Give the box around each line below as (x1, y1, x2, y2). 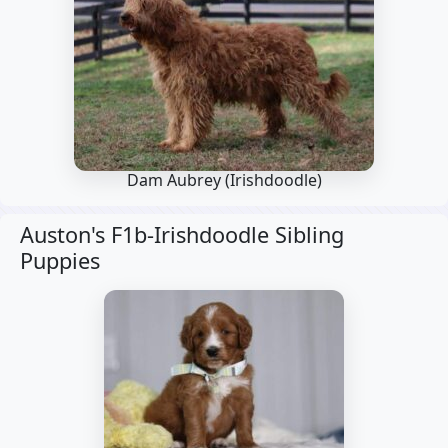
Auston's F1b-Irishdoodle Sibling (20, 220, 344, 249)
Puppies (20, 246, 100, 275)
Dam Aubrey (126, 169, 225, 191)
